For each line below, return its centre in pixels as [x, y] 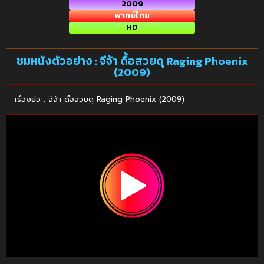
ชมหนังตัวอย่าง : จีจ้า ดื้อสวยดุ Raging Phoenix [132, 61]
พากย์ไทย [132, 16]
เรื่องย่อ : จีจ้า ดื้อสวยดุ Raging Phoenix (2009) [100, 100]
